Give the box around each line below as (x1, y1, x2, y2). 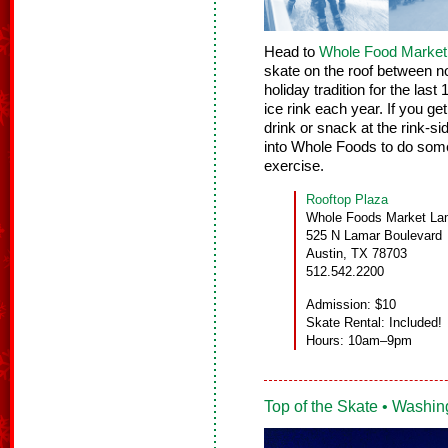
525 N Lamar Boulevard (306, 228, 442, 244)
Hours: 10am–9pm (306, 333, 412, 349)
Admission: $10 (306, 297, 396, 313)
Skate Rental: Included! (306, 315, 442, 331)
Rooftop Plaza (306, 192, 388, 208)
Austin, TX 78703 (306, 246, 407, 262)
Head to (264, 44, 319, 61)
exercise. (264, 158, 324, 175)
